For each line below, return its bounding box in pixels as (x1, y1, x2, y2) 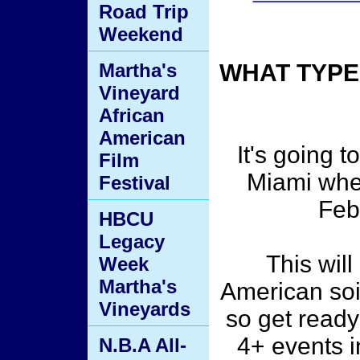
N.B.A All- (99, 334, 186, 356)
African (99, 104, 165, 126)
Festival (99, 172, 170, 194)
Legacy (99, 231, 165, 252)
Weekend (99, 23, 183, 45)
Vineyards (99, 298, 190, 320)
